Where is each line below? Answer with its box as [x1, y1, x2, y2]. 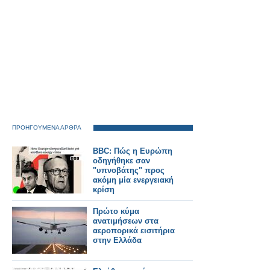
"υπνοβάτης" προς [93, 166, 165, 175]
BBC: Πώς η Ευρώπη [93, 146, 172, 155]
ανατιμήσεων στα [93, 216, 159, 225]
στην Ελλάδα [93, 236, 142, 245]
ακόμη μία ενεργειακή [93, 175, 174, 184]
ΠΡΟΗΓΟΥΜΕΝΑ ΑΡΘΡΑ [12, 124, 81, 131]
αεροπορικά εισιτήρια [93, 226, 175, 235]
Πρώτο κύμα [93, 207, 139, 216]
